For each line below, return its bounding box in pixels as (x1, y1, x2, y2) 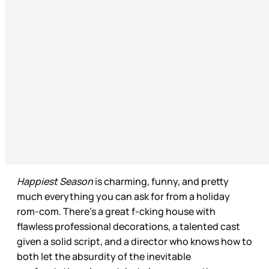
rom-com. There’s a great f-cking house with (17, 204, 216, 218)
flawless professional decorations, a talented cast (17, 219, 240, 233)
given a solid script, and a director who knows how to (17, 234, 252, 248)
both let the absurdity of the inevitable (17, 249, 191, 263)
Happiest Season (17, 174, 93, 188)
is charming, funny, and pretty (93, 174, 229, 188)
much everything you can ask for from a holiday (17, 189, 230, 203)
